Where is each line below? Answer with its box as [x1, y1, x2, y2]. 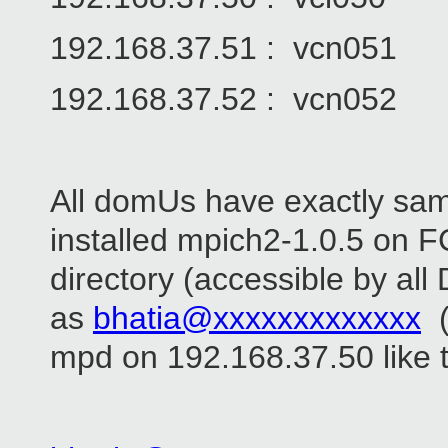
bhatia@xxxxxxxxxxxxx [93, 300, 421, 337]
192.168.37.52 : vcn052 [50, 81, 397, 118]
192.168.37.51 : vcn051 [50, 30, 397, 67]
